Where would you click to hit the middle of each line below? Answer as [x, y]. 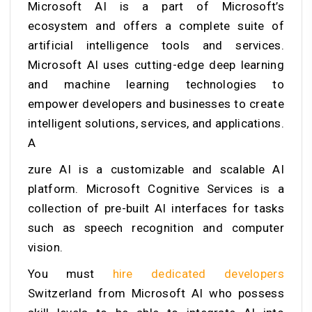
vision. [47, 247]
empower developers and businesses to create [156, 103]
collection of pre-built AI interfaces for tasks [156, 208]
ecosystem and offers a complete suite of [156, 25]
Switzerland [63, 293]
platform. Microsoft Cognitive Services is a [156, 188]
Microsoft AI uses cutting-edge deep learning [156, 64]
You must [70, 273]
